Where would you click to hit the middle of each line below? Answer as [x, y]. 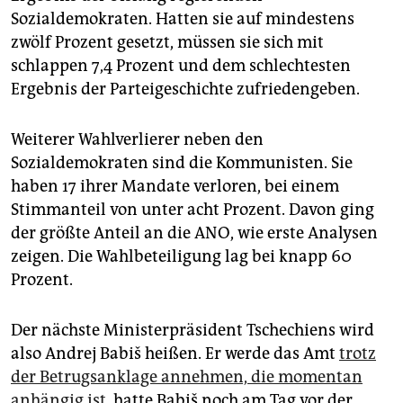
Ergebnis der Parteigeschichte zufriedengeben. [185, 90]
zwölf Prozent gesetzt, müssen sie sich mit [167, 43]
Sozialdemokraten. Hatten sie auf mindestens [183, 19]
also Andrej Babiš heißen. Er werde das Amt [175, 354]
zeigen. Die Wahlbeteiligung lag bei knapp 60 [181, 257]
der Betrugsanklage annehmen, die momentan [187, 377]
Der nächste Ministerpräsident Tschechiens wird [193, 331]
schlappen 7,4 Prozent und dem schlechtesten [181, 66]
